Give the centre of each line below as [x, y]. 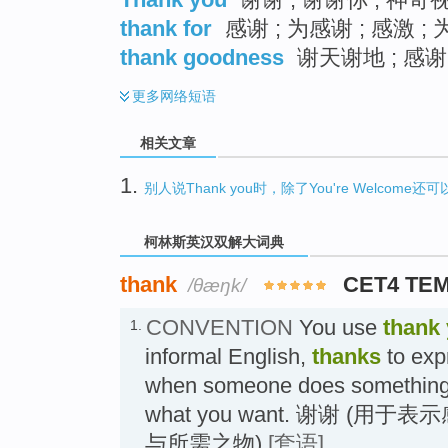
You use [338, 327]
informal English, [228, 356]
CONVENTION [219, 327]
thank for [166, 28]
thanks [346, 356]
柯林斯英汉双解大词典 [214, 242]
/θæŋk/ [217, 285]
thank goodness [202, 57]
